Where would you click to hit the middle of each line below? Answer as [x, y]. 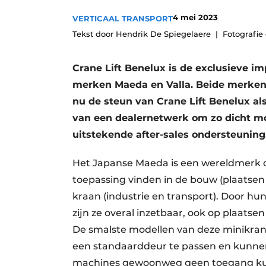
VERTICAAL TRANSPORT [123, 18]
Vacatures [129, 33]
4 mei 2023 [195, 17]
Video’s [124, 53]
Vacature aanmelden [153, 13]
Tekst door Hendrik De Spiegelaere [142, 34]
